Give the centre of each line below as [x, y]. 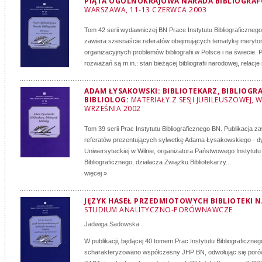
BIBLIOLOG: [108, 100]
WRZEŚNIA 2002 [113, 108]
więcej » [96, 173]
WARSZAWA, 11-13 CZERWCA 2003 [145, 10]
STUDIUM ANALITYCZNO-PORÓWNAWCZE [158, 210]
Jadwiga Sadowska [112, 224]
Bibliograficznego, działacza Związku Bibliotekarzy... [158, 162]
